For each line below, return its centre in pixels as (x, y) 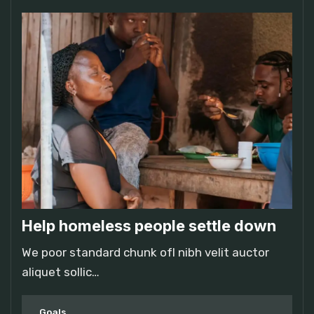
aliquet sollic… (61, 272)
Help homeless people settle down (149, 225)
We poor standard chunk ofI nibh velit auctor (145, 252)
